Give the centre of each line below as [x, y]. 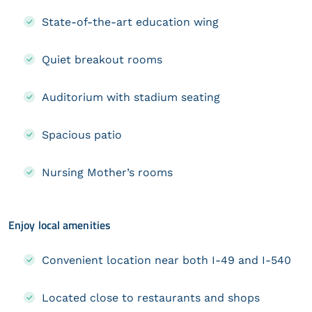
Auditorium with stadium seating [131, 97]
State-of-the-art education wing [130, 22]
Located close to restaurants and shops [151, 297]
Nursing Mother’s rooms [107, 172]
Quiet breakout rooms [102, 59]
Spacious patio [82, 134]
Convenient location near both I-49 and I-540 [166, 260]
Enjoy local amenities [60, 225]
